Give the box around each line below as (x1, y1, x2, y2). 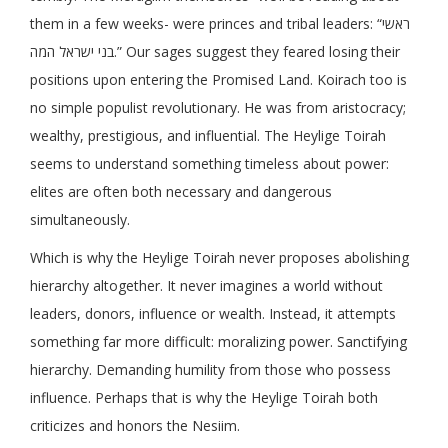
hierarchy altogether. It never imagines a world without (30, 276, 383, 296)
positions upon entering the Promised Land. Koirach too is (30, 70, 407, 90)
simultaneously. (30, 210, 130, 230)
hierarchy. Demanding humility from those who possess (30, 360, 391, 380)
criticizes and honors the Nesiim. (30, 416, 240, 436)
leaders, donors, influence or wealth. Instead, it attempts (30, 304, 396, 324)
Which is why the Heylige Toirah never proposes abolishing (30, 248, 409, 268)
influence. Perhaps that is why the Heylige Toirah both (30, 388, 378, 408)
